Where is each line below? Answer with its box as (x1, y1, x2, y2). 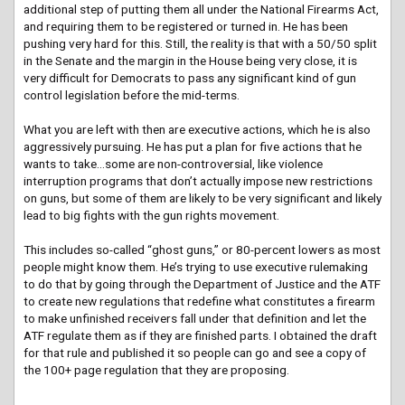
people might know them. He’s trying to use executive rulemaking (24, 259, 368, 275)
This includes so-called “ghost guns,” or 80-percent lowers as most (24, 242, 381, 258)
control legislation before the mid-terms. (24, 88, 245, 103)
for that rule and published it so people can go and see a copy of (24, 345, 366, 361)
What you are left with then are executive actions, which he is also (24, 122, 371, 137)
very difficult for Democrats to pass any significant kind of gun (24, 71, 356, 86)
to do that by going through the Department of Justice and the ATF (24, 277, 381, 292)
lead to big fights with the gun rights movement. (24, 208, 282, 223)
